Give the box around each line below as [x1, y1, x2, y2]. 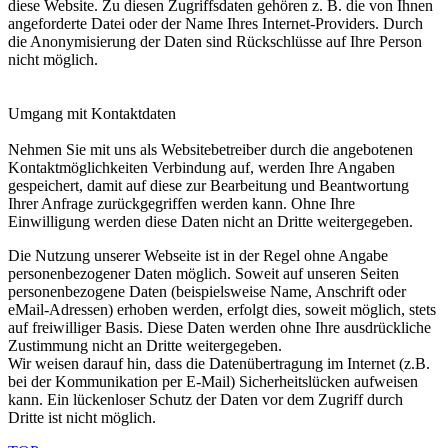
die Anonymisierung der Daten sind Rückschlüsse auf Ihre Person [8, 33, 422, 50]
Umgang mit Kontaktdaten [8, 105, 176, 122]
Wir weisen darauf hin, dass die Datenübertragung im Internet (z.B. [8, 355, 430, 372]
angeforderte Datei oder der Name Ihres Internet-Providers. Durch [8, 15, 423, 32]
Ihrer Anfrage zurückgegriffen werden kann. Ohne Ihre [8, 195, 355, 212]
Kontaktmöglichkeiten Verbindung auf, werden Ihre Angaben [8, 159, 395, 176]
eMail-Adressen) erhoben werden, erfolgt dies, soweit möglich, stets [8, 301, 436, 318]
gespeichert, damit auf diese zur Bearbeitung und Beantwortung [8, 177, 409, 194]
